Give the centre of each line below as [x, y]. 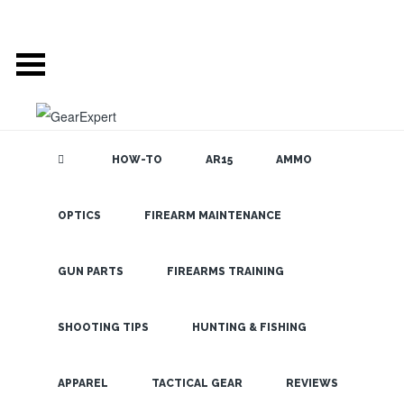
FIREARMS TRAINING [225, 271]
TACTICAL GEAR [197, 383]
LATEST [295, 364]
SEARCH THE [316, 218]
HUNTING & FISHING [249, 327]
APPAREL [83, 383]
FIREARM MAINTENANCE [213, 216]
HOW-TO [137, 160]
